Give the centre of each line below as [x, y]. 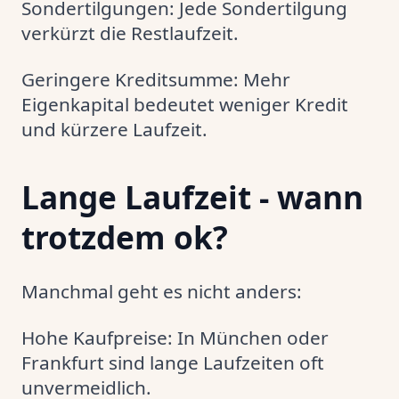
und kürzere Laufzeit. [114, 129]
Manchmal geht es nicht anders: [162, 291]
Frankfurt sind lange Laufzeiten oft [173, 362]
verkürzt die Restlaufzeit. [130, 33]
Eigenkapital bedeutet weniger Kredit [185, 104]
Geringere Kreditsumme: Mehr [156, 79]
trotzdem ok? [125, 237]
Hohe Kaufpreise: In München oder [175, 338]
